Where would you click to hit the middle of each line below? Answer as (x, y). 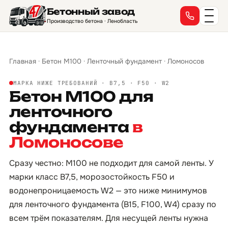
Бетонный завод (91, 11)
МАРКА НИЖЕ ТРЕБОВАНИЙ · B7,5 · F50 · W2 (92, 83)
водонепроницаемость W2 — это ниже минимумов (108, 191)
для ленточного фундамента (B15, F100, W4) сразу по (113, 204)
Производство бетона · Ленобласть (92, 21)
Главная (23, 61)
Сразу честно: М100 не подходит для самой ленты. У (111, 163)
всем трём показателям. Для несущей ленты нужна (109, 218)
